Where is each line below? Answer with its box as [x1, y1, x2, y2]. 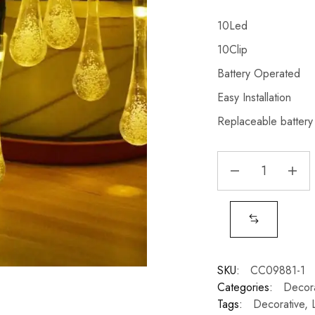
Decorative [252, 296, 304, 312]
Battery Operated [217, 65, 300, 82]
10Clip [217, 41, 247, 58]
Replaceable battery [217, 113, 313, 129]
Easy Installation [217, 89, 291, 105]
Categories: [217, 279, 273, 295]
